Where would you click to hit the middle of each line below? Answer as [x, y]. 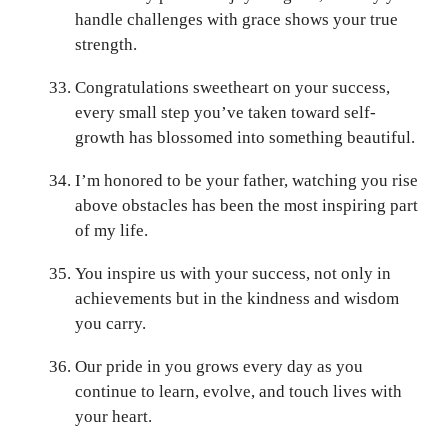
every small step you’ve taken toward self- [225, 112]
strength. [106, 44]
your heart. [113, 416]
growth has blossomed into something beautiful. [245, 137]
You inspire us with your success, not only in [233, 273]
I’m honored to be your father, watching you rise [246, 180]
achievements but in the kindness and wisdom [237, 298]
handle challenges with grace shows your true [236, 19]
